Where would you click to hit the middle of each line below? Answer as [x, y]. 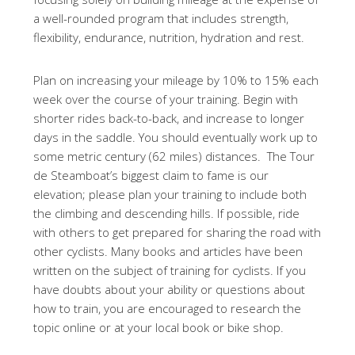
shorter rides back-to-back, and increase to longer [169, 118]
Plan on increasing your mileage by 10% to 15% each [176, 80]
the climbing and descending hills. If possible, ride [167, 213]
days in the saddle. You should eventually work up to [176, 137]
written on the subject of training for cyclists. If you [170, 270]
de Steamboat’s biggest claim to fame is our [151, 175]
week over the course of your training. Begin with [166, 99]
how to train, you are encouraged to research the [168, 308]
